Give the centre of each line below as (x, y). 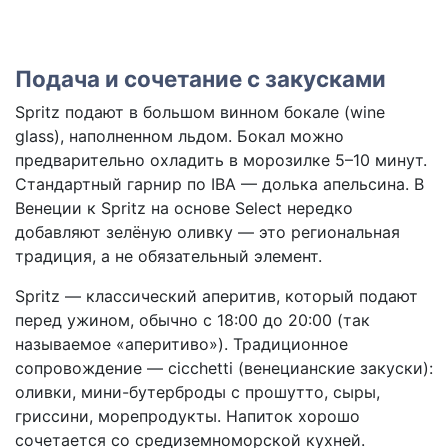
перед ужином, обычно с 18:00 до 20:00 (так (192, 320)
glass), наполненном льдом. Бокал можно (179, 136)
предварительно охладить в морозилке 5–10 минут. (221, 160)
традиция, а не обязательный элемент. (168, 256)
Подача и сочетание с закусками (200, 79)
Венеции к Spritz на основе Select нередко (184, 208)
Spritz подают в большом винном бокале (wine (200, 112)
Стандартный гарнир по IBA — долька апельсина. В (219, 184)
